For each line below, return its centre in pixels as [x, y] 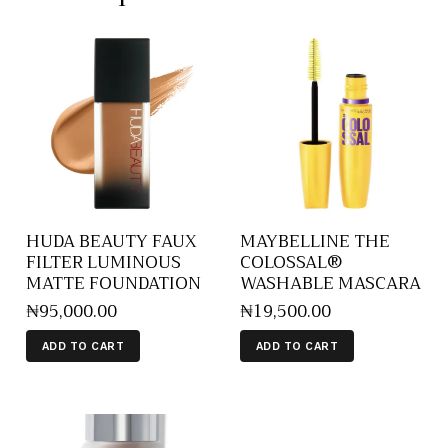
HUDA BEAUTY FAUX [111, 241]
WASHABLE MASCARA [330, 283]
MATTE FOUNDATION [113, 283]
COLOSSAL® [291, 262]
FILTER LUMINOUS [103, 262]
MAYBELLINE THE [315, 241]
